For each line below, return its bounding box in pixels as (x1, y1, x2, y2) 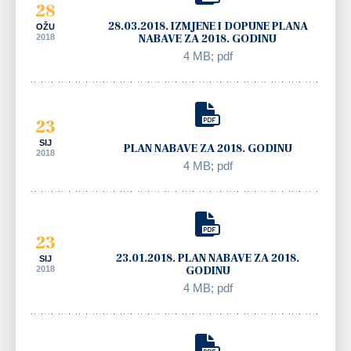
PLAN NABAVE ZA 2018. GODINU (123, 141, 292, 156)
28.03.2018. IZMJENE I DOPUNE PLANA (107, 19, 308, 34)
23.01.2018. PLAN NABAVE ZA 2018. (116, 251, 300, 266)
